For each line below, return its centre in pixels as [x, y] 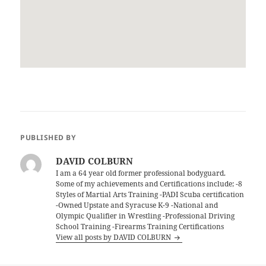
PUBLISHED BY [48, 138]
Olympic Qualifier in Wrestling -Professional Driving [145, 216]
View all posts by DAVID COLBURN [115, 237]
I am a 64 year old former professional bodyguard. [141, 173]
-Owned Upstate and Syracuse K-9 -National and [137, 205]
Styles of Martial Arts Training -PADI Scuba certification [150, 195]
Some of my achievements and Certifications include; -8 [149, 184]
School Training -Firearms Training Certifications [140, 227]
